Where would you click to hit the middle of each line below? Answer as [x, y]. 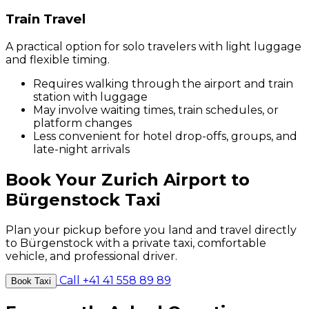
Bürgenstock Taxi [83, 199]
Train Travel [46, 19]
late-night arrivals [81, 149]
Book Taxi [31, 281]
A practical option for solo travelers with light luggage [153, 46]
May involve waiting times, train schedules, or [156, 110]
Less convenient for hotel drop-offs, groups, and [165, 136]
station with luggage [90, 97]
